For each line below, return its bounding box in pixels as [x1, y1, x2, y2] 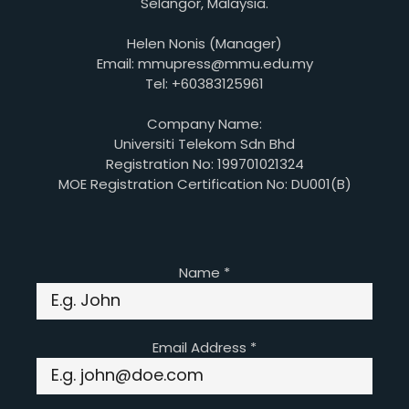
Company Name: [147, 114, 262, 133]
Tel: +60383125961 [145, 74, 264, 93]
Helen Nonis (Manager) [127, 34, 282, 53]
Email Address [152, 338, 250, 357]
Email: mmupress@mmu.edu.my [96, 54, 313, 73]
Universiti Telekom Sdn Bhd [114, 134, 295, 153]
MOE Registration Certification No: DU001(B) [58, 174, 351, 194]
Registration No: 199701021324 [105, 154, 304, 173]
